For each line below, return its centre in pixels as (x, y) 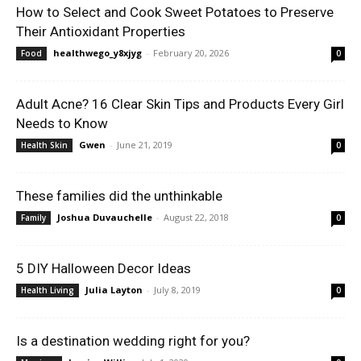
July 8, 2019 (177, 290)
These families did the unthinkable (119, 196)
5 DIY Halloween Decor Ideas (104, 268)
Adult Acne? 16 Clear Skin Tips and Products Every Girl (180, 104)
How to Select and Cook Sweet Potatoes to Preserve (175, 12)
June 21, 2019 (145, 145)
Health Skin (44, 145)
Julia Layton (114, 290)
